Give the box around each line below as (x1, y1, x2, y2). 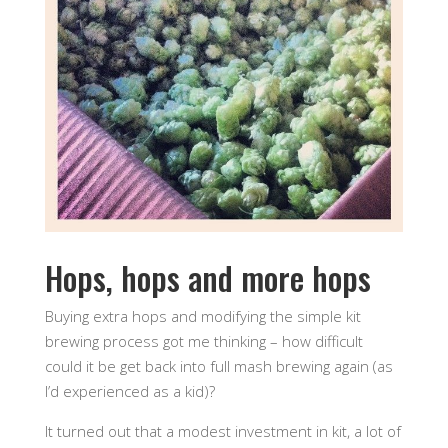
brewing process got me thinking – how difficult (44, 330, 363, 351)
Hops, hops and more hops (44, 253, 371, 301)
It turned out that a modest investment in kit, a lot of (44, 420, 401, 441)
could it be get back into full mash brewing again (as (44, 355, 393, 376)
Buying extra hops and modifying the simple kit (44, 305, 361, 326)
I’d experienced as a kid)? (44, 380, 215, 401)
